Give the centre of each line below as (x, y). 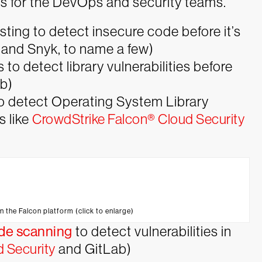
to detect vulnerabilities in (152, 231)
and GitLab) (93, 249)
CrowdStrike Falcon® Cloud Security (138, 119)
